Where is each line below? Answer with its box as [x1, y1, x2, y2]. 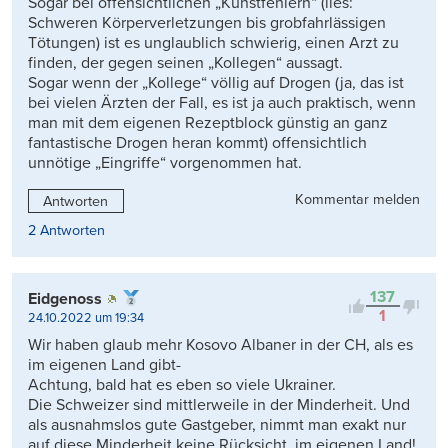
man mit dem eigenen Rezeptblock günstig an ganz [28, 113, 388, 134]
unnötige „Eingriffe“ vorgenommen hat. [28, 153, 302, 174]
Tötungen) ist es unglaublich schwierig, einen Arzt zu [28, 33, 399, 54]
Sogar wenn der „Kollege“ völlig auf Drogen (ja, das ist [28, 73, 404, 94]
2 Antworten [28, 222, 105, 240]
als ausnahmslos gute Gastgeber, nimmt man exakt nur [28, 415, 406, 436]
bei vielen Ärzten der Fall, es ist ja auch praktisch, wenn [28, 93, 416, 114]
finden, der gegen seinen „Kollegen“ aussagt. [28, 53, 343, 74]
